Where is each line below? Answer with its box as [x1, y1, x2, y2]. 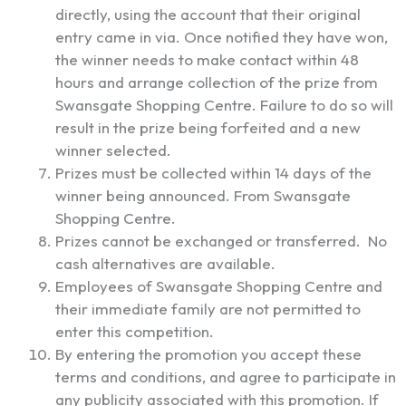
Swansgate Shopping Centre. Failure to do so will [55, 95, 393, 115]
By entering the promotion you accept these [55, 344, 362, 364]
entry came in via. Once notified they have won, [55, 27, 388, 47]
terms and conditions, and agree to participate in [55, 367, 396, 387]
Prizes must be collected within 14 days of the [55, 163, 372, 183]
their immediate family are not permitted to [55, 299, 361, 319]
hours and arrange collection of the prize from [55, 72, 378, 92]
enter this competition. [55, 322, 214, 342]
